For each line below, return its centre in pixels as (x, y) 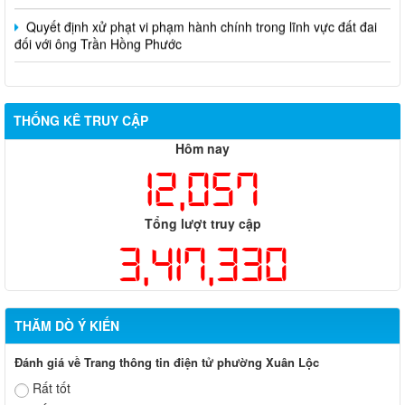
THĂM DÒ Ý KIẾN (67, 326)
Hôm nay (202, 149)
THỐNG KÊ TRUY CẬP (81, 121)
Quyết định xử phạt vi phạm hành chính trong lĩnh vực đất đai (200, 17)
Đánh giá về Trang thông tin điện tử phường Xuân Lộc (167, 363)
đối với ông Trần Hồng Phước (98, 34)
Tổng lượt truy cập (202, 224)
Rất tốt (52, 388)
